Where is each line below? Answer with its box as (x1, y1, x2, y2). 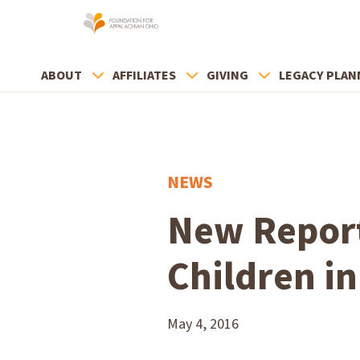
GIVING (207, 67, 248, 84)
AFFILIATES (112, 67, 176, 84)
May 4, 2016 (167, 314, 239, 334)
